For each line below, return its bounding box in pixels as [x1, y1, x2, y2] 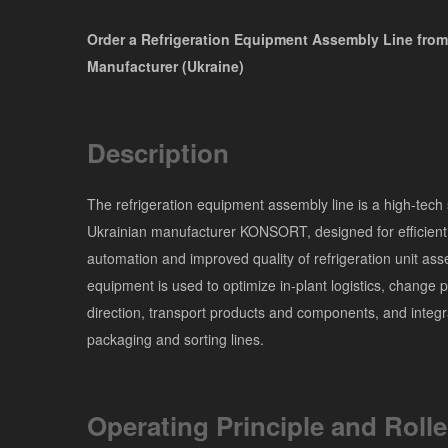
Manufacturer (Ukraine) [87, 56, 244, 76]
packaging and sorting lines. [87, 328, 264, 349]
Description [87, 134, 229, 171]
